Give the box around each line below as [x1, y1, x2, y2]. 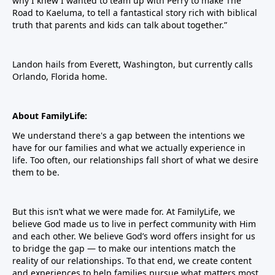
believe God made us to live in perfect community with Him [12, 218, 256, 230]
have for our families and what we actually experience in [12, 142, 246, 153]
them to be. [12, 166, 60, 178]
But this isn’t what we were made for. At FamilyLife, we [12, 206, 235, 217]
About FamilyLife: [12, 110, 87, 122]
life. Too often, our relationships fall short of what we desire [12, 154, 258, 166]
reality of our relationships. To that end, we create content [12, 255, 252, 266]
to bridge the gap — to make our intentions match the [12, 242, 236, 254]
